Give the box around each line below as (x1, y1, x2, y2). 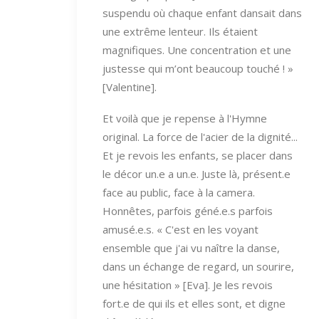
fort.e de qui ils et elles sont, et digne (103, 296, 286, 310)
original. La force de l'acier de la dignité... (103, 129, 298, 144)
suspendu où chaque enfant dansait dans (103, 5, 302, 20)
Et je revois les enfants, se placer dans (103, 147, 293, 162)
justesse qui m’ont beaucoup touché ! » (103, 61, 293, 75)
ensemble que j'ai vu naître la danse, (103, 240, 280, 255)
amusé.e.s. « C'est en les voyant (103, 221, 258, 236)
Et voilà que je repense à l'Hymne (103, 110, 267, 125)
